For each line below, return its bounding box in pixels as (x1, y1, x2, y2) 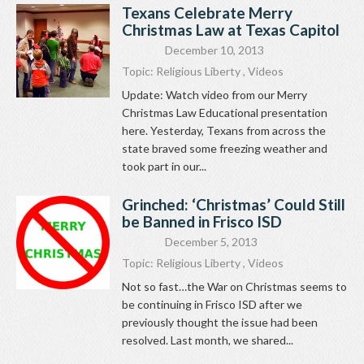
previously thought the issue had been (122, 315, 318, 330)
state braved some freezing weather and (122, 141, 327, 156)
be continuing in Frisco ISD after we (122, 297, 302, 312)
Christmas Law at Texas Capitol (122, 20, 340, 40)
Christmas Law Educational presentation (122, 106, 327, 120)
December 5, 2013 (165, 235, 258, 249)
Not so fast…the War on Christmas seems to (122, 279, 347, 294)
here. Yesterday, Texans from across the (122, 123, 326, 138)
